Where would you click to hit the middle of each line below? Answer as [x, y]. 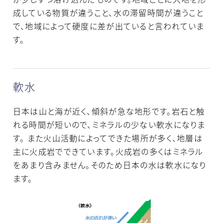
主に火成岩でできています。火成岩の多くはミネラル [108, 152]
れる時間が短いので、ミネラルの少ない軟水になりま [109, 125]
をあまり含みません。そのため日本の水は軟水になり [110, 165]
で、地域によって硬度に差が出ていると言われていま [109, 26]
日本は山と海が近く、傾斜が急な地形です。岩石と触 [109, 111]
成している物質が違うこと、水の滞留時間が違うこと [108, 13]
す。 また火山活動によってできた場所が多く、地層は [108, 138]
